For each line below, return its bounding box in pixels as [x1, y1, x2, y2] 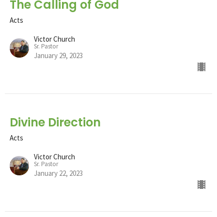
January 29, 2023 [34, 50, 83, 60]
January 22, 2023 [34, 168, 83, 178]
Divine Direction [10, 114, 101, 130]
